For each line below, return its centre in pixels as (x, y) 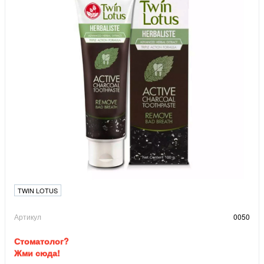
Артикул (28, 217)
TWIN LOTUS (38, 191)
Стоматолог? (42, 241)
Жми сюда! (37, 253)
